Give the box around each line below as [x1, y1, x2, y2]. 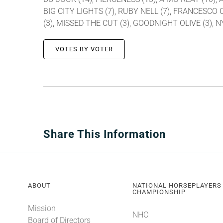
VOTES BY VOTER [55, 45, 113, 53]
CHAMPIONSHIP [132, 188, 186, 196]
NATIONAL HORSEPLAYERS [132, 182, 222, 190]
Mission [27, 204, 56, 214]
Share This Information [43, 128, 166, 141]
